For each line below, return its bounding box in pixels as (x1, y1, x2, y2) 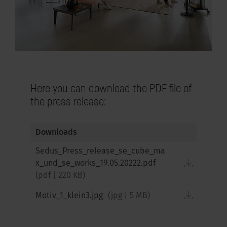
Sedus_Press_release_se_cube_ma (35, 147, 165, 156)
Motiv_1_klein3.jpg (35, 192, 105, 200)
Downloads (35, 129, 77, 137)
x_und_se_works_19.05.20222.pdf (35, 160, 156, 168)
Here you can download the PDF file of (30, 82, 192, 95)
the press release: (30, 95, 106, 108)
